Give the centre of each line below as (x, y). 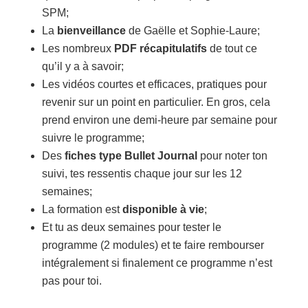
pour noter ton (232, 155)
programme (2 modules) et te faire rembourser (153, 245)
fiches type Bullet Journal (131, 155)
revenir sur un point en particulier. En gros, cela (156, 102)
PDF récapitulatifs (160, 48)
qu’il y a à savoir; (82, 66)
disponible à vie (163, 209)
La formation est (82, 209)
